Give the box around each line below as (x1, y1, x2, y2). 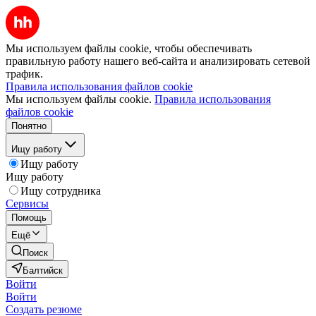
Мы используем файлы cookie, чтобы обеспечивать (6, 42, 252, 54)
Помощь (11, 212, 47, 223)
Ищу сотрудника (20, 185, 101, 197)
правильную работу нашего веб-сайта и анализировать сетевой (6, 55, 310, 67)
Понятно (11, 121, 47, 131)
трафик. (6, 68, 43, 80)
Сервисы (6, 197, 49, 209)
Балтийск (23, 265, 63, 276)
